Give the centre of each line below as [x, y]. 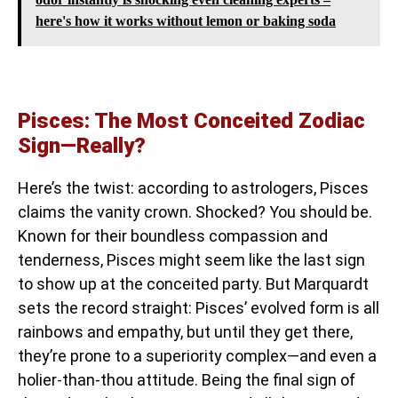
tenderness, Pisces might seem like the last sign [191, 260]
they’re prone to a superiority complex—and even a [197, 356]
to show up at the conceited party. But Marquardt [193, 284]
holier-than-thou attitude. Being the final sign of [187, 380]
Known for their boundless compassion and [173, 236]
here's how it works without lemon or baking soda [186, 21]
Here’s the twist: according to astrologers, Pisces [193, 188]
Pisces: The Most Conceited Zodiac [191, 121]
